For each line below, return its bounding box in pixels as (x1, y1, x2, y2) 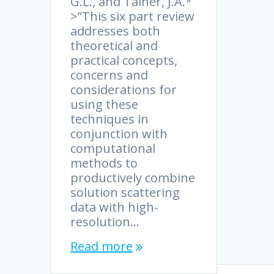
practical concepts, (70, 52, 178, 69)
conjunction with (70, 125, 168, 143)
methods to (70, 155, 138, 172)
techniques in (70, 111, 149, 128)
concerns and (70, 67, 149, 84)
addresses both (70, 23, 161, 40)
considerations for (70, 81, 177, 98)
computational (70, 140, 156, 157)
